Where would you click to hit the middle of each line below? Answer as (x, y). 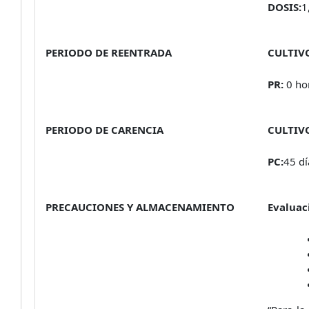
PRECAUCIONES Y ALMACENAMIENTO (140, 207)
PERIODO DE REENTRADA (109, 52)
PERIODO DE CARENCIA (104, 129)
